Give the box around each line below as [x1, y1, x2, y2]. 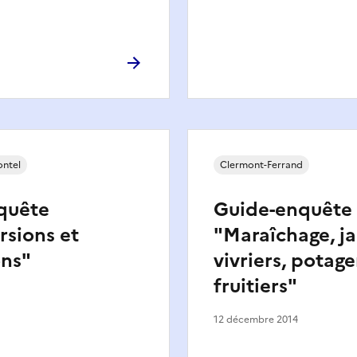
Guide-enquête [214, 194, 352, 224]
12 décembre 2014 [214, 312, 298, 327]
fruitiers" [214, 271, 297, 300]
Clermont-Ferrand [220, 157, 303, 172]
